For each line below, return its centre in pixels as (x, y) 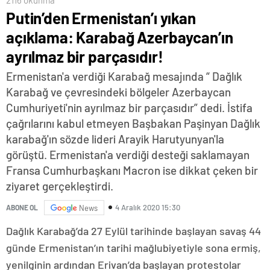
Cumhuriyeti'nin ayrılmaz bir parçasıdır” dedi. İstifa (129, 107)
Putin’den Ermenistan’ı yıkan (101, 17)
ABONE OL (22, 208)
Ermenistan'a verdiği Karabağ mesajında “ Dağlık (124, 76)
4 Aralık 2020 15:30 (148, 208)
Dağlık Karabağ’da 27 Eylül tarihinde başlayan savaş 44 (133, 231)
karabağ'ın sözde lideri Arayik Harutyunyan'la (115, 139)
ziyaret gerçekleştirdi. (60, 186)
